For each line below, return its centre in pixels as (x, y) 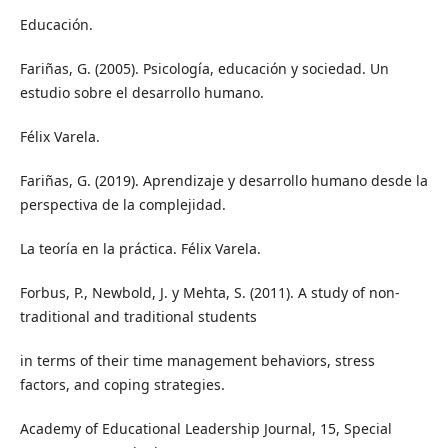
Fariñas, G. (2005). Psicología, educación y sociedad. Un (204, 69)
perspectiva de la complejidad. (122, 205)
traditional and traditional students (138, 317)
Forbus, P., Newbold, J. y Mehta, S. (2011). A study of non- (209, 293)
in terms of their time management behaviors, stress (197, 361)
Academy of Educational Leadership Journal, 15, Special (205, 429)
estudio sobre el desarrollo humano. (141, 93)
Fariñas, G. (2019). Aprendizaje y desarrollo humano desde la (223, 181)
